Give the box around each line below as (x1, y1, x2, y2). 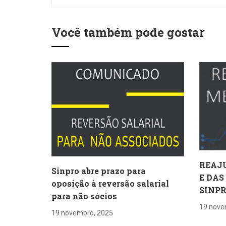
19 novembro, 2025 (51, 208, 113, 217)
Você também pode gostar (51, 24, 205, 40)
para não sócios (51, 190, 117, 201)
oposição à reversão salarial (51, 178, 169, 189)
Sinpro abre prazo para (51, 165, 146, 176)
